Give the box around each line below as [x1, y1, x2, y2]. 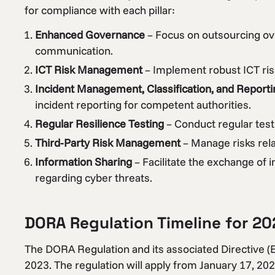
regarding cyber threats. [35, 171, 152, 185]
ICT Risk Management [35, 63, 142, 77]
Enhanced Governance [35, 28, 145, 42]
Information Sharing [35, 155, 132, 169]
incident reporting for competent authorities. [35, 98, 251, 112]
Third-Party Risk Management [35, 136, 180, 150]
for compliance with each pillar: [25, 2, 175, 17]
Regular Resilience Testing [35, 117, 164, 131]
